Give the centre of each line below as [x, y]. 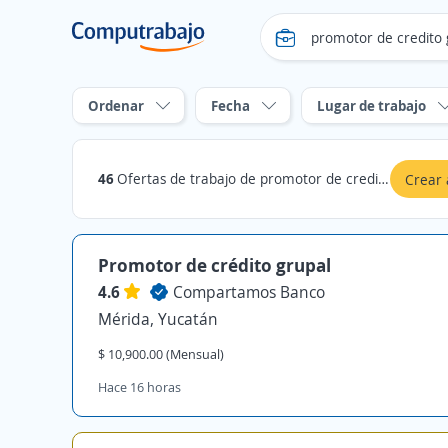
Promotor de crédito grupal [214, 265]
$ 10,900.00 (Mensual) [161, 354]
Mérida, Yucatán [158, 319]
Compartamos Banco [249, 292]
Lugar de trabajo [371, 105]
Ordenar [116, 105]
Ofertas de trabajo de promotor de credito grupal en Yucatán [247, 178]
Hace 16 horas [139, 387]
